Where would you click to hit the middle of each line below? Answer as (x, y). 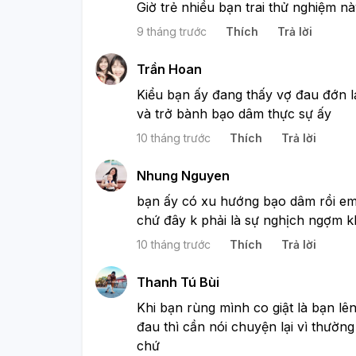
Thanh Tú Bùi (178, 282)
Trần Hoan (169, 69)
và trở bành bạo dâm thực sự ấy (234, 113)
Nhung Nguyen (183, 175)
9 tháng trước (172, 31)
